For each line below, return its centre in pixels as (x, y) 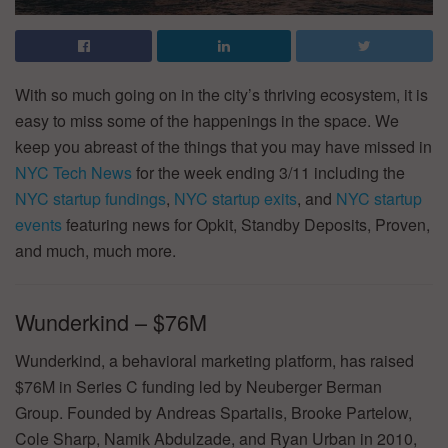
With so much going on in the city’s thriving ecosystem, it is (221, 95)
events (38, 225)
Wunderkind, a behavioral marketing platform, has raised (214, 360)
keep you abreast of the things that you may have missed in (223, 147)
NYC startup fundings (90, 199)
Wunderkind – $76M (111, 321)
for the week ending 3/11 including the (268, 173)
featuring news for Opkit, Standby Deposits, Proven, (246, 225)
